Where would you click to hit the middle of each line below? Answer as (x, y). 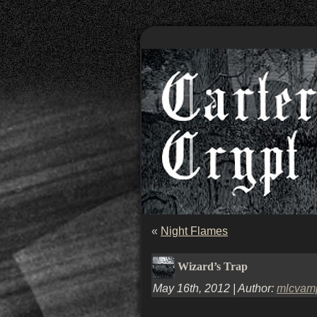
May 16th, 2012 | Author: (215, 289)
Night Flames (194, 231)
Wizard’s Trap (213, 266)
